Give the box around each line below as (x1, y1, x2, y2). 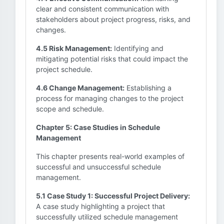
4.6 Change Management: (36, 83, 124, 92)
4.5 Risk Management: (36, 44, 112, 52)
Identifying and (112, 44, 163, 52)
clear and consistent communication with (36, 4, 169, 13)
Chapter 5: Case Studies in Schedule (36, 123, 160, 131)
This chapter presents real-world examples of (36, 152, 184, 160)
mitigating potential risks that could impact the (36, 54, 188, 63)
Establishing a (124, 83, 171, 92)
